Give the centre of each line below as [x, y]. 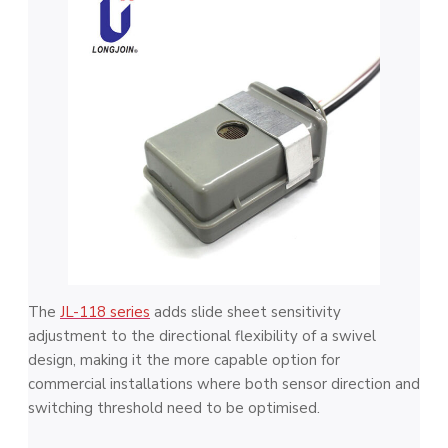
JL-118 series [105, 311]
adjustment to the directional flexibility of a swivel [202, 335]
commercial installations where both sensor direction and [224, 383]
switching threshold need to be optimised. [174, 407]
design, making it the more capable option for [184, 359]
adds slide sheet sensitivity [245, 311]
